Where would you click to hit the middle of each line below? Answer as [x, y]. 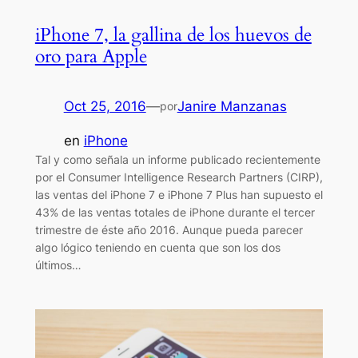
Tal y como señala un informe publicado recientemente [177, 160]
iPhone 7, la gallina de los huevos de [173, 35]
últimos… [58, 265]
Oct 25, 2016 [105, 107]
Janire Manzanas [232, 107]
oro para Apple [91, 57]
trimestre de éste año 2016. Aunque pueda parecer [169, 230]
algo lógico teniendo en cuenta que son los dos [157, 248]
